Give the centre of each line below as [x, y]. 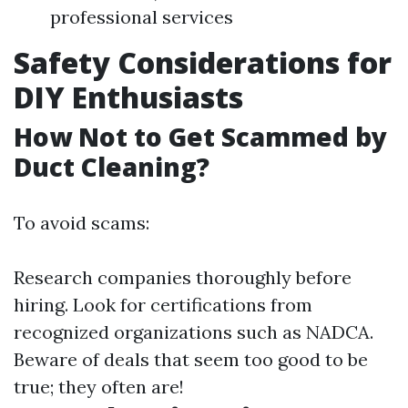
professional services [142, 17]
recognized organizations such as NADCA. [194, 332]
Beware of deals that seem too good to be [191, 359]
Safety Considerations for [203, 62]
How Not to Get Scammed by [200, 137]
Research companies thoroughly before [183, 277]
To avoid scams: [82, 223]
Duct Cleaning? [112, 167]
